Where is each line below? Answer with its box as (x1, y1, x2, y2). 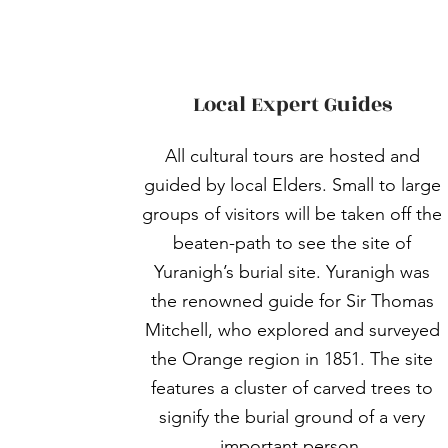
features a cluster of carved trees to (151, 377, 434, 399)
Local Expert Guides (192, 89, 392, 120)
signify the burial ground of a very (159, 406, 426, 428)
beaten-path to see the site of (173, 232, 412, 254)
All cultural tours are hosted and (164, 145, 420, 167)
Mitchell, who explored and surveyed (144, 319, 440, 341)
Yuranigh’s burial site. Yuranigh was (154, 261, 431, 283)
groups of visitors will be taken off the (142, 203, 443, 225)
